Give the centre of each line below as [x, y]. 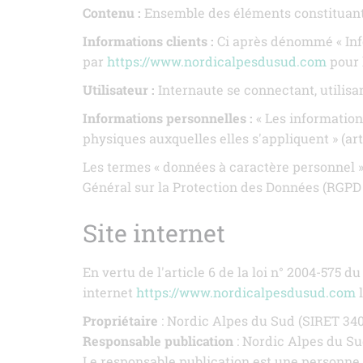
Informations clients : [148, 41]
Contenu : [112, 13]
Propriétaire [120, 320]
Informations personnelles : [168, 118]
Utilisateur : [119, 90]
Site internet [154, 233]
